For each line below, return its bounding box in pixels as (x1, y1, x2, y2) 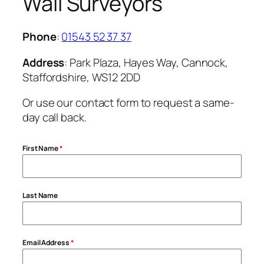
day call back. (22, 110, 87, 126)
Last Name (22, 190, 58, 201)
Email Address (22, 237, 71, 248)
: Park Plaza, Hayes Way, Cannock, (64, 54, 229, 70)
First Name (22, 143, 60, 154)
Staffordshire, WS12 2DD (22, 69, 140, 85)
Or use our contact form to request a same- (22, 95, 235, 111)
